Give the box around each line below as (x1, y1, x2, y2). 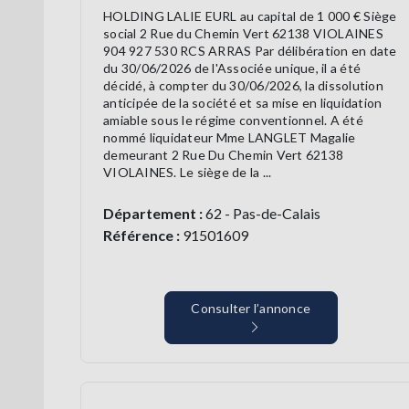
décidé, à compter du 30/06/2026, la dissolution (103, 78, 383, 94)
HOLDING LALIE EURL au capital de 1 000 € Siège (103, 8, 397, 25)
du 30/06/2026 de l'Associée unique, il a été (103, 60, 361, 77)
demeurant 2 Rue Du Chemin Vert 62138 (103, 147, 343, 163)
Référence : (103, 226, 180, 245)
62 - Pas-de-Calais (203, 204, 320, 223)
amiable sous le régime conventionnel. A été (103, 112, 363, 129)
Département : (103, 204, 203, 223)
